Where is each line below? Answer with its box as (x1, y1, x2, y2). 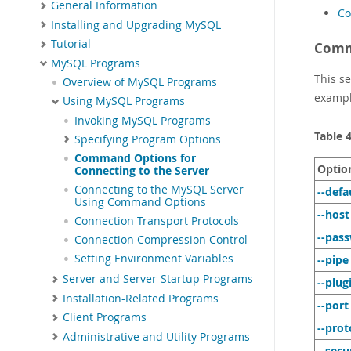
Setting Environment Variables (74, 251, 233, 266)
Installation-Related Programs (63, 291, 219, 306)
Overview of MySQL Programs (63, 75, 217, 90)
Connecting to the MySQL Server (74, 183, 244, 197)
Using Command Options (74, 195, 206, 210)
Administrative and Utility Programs (63, 329, 250, 344)
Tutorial (51, 37, 91, 52)
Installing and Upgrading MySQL (51, 17, 221, 32)
